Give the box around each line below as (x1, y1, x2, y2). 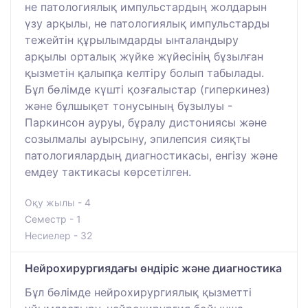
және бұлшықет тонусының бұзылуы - (25, 99, 232, 113)
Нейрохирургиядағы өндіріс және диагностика (25, 261, 282, 276)
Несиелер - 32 (25, 230, 92, 242)
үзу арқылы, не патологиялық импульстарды (25, 16, 269, 31)
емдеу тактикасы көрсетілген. (25, 165, 191, 179)
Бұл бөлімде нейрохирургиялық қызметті (25, 285, 252, 300)
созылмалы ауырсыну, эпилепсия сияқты (25, 132, 250, 146)
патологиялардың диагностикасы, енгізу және (25, 148, 278, 163)
